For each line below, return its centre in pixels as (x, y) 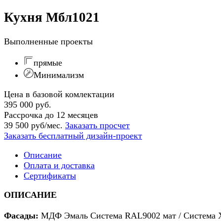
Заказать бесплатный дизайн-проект (73, 135)
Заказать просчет (97, 125)
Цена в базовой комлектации (59, 94)
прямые (48, 62)
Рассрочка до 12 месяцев (51, 115)
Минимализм (59, 75)
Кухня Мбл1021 (52, 18)
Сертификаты (50, 175)
